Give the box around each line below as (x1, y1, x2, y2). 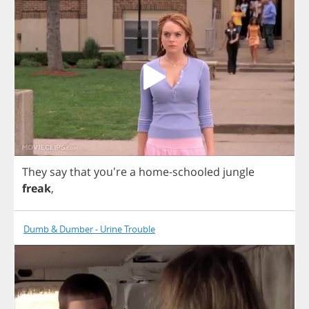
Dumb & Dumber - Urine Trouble (23, 222, 155, 235)
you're (91, 163, 127, 179)
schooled (172, 163, 220, 179)
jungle (223, 163, 255, 179)
